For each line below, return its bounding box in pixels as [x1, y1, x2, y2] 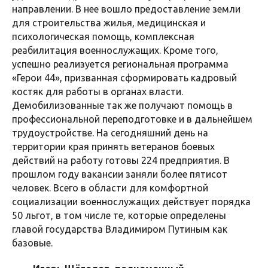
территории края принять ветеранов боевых [12, 141, 215, 153]
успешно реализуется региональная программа [12, 59, 229, 70]
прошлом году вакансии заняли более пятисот [12, 169, 227, 180]
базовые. [12, 237, 53, 249]
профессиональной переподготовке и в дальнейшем [12, 114, 252, 125]
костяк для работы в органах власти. [12, 86, 183, 98]
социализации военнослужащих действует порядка [12, 196, 251, 208]
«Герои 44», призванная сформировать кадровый [12, 72, 237, 84]
